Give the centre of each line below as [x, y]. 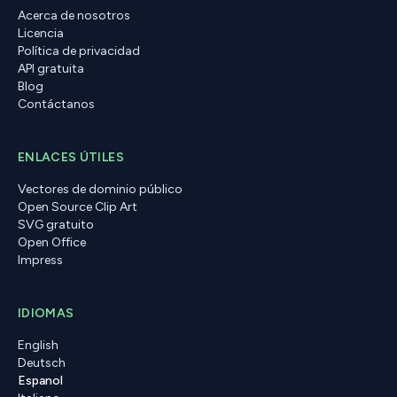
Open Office [52, 242]
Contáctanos [56, 104]
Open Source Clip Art [78, 207]
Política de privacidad [79, 51]
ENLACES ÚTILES [71, 157]
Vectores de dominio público [100, 189]
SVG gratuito [56, 225]
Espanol [40, 381]
